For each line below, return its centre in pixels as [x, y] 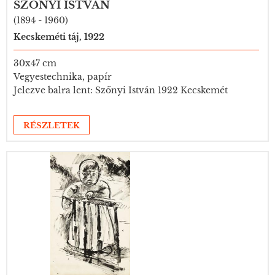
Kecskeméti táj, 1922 [59, 37]
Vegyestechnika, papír [63, 77]
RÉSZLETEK [52, 126]
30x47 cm [35, 63]
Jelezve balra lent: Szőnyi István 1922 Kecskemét [121, 90]
